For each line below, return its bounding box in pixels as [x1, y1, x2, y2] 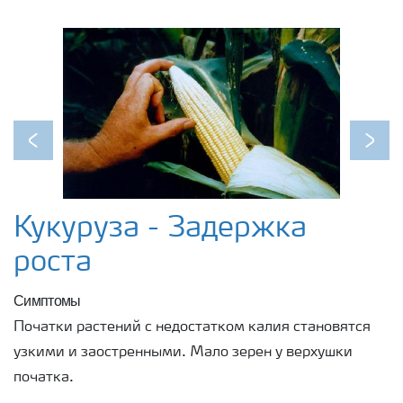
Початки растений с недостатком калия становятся [13, 319, 371, 335]
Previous [31, 144, 90, 159]
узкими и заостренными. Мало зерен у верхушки [13, 345, 353, 360]
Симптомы [13, 291, 81, 309]
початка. [13, 370, 74, 385]
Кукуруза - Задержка [13, 214, 307, 244]
